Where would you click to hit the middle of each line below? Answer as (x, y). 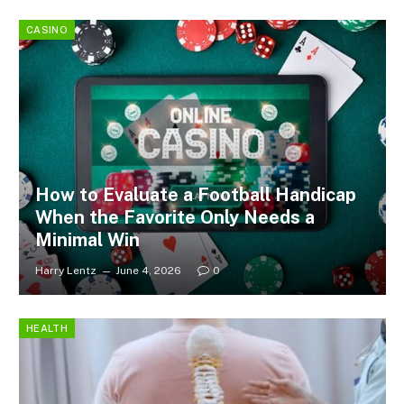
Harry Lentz (65, 271)
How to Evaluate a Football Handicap (195, 195)
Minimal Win (87, 240)
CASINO (47, 29)
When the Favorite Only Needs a (174, 218)
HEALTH (47, 328)
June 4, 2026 (148, 271)
